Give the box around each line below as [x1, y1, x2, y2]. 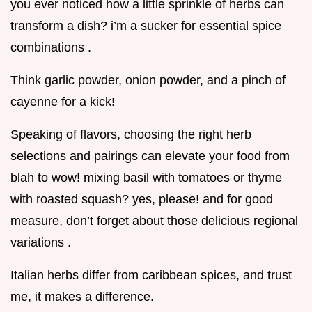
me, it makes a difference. [10, 290, 154, 304]
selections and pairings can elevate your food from [10, 149, 290, 164]
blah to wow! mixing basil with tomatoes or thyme [10, 171, 282, 185]
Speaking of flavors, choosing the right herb [10, 127, 251, 142]
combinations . [10, 40, 91, 55]
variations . [10, 235, 71, 250]
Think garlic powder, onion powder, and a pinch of [10, 73, 286, 88]
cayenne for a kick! [10, 95, 115, 109]
